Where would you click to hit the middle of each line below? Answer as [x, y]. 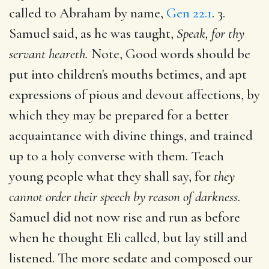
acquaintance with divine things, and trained [131, 135]
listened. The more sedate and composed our [131, 258]
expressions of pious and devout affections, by [134, 95]
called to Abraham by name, [88, 13]
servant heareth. [49, 54]
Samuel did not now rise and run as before [125, 217]
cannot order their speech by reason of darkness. [125, 197]
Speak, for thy [210, 33]
